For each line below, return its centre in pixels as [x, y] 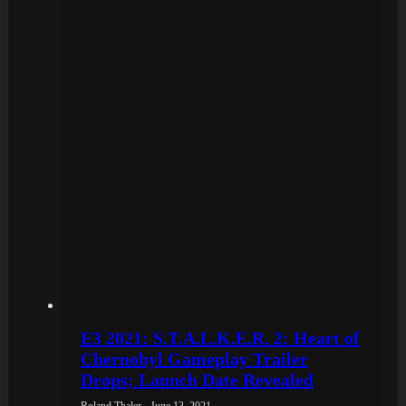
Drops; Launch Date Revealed [197, 379]
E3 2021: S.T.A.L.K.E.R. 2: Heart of [220, 338]
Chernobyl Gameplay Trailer [194, 358]
